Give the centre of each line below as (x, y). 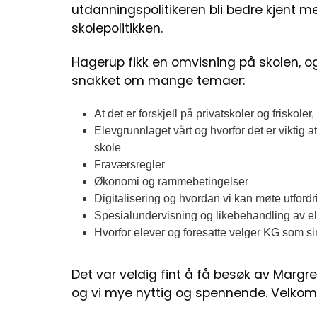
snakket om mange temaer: (163, 81)
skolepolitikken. (117, 29)
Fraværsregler (129, 165)
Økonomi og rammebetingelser (171, 182)
